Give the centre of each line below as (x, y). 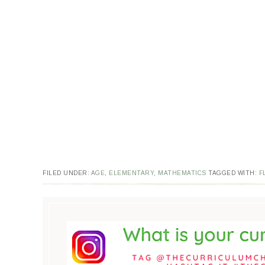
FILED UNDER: (67, 173)
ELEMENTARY (131, 173)
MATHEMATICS (182, 173)
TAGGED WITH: (234, 173)
